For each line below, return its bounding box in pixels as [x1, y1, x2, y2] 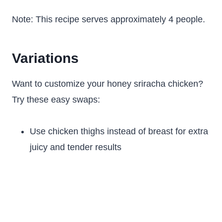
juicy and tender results [30, 142, 121, 152]
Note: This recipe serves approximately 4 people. [12, 14, 205, 24]
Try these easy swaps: [12, 95, 100, 105]
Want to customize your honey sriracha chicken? [12, 79, 203, 89]
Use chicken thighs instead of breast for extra [30, 126, 208, 136]
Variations [12, 51, 79, 66]
